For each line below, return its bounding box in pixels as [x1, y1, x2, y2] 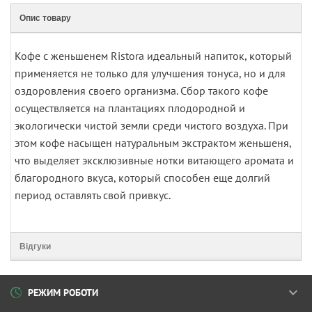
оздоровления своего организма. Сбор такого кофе [15, 84, 268, 97]
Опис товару [19, 13, 71, 23]
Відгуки [19, 242, 51, 251]
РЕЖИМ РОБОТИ [28, 286, 98, 299]
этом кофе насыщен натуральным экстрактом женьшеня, [15, 136, 291, 150]
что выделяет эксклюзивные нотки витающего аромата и [15, 153, 294, 167]
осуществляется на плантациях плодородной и [15, 101, 245, 115]
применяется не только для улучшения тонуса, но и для [15, 66, 286, 80]
